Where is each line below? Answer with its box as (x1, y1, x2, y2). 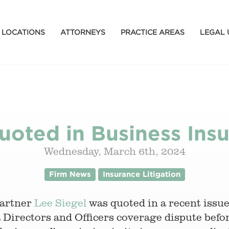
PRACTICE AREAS (120, 28, 185, 36)
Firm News (49, 170, 91, 178)
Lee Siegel (34, 196, 86, 209)
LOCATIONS (1, 28, 45, 36)
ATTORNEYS (60, 28, 105, 36)
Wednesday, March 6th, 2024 (43, 145, 186, 157)
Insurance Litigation (102, 170, 180, 178)
